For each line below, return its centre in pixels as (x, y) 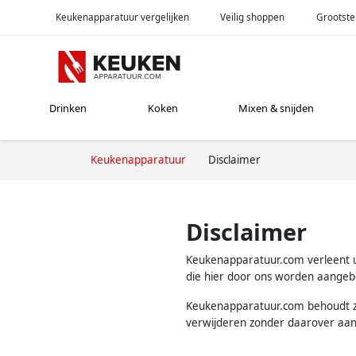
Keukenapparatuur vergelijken (122, 17)
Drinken (68, 108)
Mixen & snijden (277, 108)
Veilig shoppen (253, 17)
